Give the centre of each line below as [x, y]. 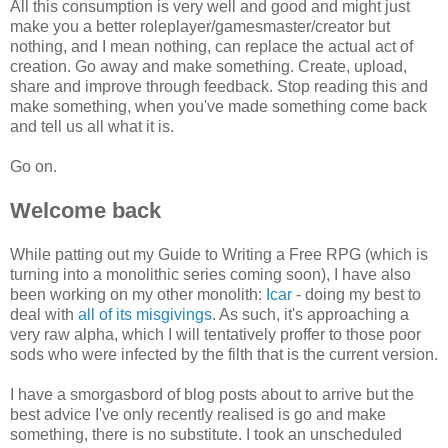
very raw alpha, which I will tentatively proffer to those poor [215, 334]
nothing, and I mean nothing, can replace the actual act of [211, 46]
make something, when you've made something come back [218, 106]
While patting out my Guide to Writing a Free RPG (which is [219, 254]
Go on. [33, 166]
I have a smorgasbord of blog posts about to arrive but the [212, 394]
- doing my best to [356, 294]
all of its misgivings [145, 314]
